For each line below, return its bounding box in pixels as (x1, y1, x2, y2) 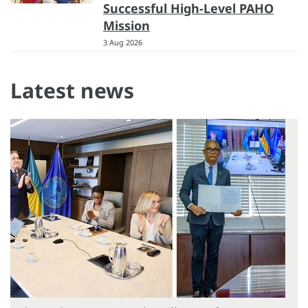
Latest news (10, 76, 134, 104)
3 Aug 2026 (103, 36, 142, 47)
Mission (103, 16, 150, 34)
